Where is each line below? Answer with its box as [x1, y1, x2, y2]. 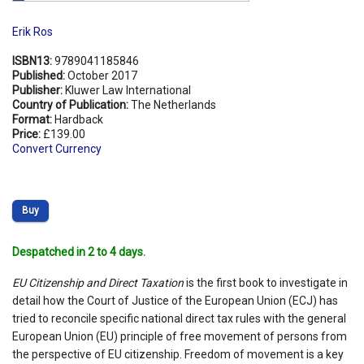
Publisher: [12, 83, 65, 97]
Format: [12, 112, 54, 126]
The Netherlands [131, 97, 216, 111]
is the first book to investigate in [184, 275, 348, 289]
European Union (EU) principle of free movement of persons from [12, 329, 347, 343]
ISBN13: [12, 54, 54, 67]
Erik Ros [12, 24, 53, 38]
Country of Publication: [12, 97, 131, 111]
